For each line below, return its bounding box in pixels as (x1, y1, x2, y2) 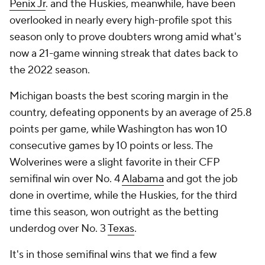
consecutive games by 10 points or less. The (9, 139, 213, 153)
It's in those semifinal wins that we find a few (9, 248, 216, 261)
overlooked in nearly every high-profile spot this (9, 14, 232, 27)
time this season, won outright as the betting (9, 205, 218, 219)
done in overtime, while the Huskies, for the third (9, 189, 237, 202)
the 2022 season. (9, 63, 92, 77)
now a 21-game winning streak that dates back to (9, 47, 238, 60)
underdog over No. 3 (9, 222, 108, 235)
